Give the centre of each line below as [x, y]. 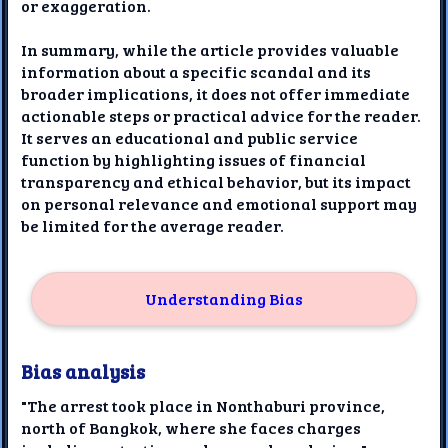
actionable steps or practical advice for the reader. [221, 115]
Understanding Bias [223, 298]
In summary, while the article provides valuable [210, 49]
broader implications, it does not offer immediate [216, 93]
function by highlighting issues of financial [194, 159]
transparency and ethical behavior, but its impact [216, 181]
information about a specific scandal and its [196, 71]
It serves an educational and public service [190, 137]
